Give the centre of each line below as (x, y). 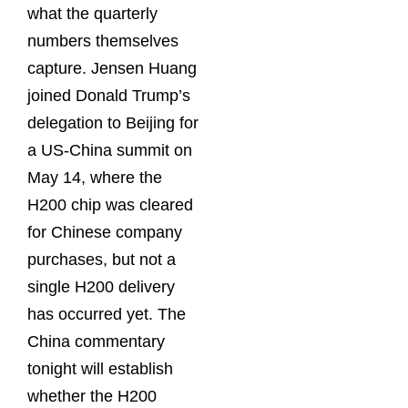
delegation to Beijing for (113, 122)
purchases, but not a (102, 259)
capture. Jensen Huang (112, 68)
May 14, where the (95, 177)
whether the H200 (92, 396)
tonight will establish (100, 368)
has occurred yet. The (107, 314)
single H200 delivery (101, 286)
